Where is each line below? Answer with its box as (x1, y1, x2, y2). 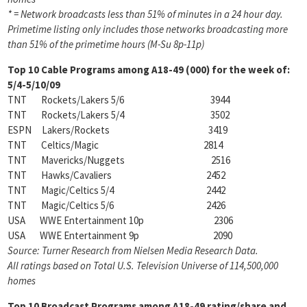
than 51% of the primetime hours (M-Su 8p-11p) (8, 38, 204, 51)
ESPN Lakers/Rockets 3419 (8, 123, 228, 136)
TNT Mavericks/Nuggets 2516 (8, 153, 230, 167)
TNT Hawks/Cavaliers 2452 (8, 169, 225, 182)
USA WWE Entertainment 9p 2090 (8, 229, 232, 242)
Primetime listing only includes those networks (8, 23, 205, 36)
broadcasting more (207, 23, 288, 36)
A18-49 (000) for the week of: (151, 63, 290, 76)
